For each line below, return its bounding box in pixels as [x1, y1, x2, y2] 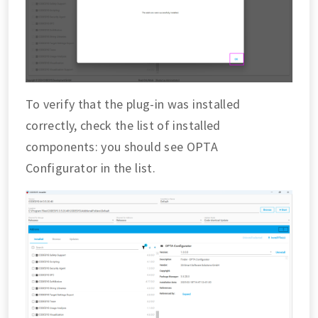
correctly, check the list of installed [26, 117, 221, 133]
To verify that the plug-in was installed [26, 96, 241, 112]
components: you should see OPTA [26, 138, 219, 155]
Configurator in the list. [26, 160, 155, 176]
